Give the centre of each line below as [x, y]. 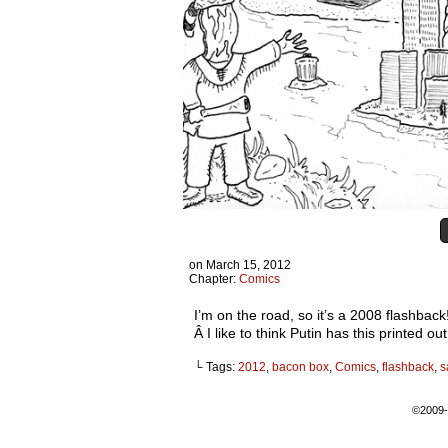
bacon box [300, 367]
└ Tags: [216, 367]
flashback [408, 367]
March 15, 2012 [248, 265]
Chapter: [214, 279]
